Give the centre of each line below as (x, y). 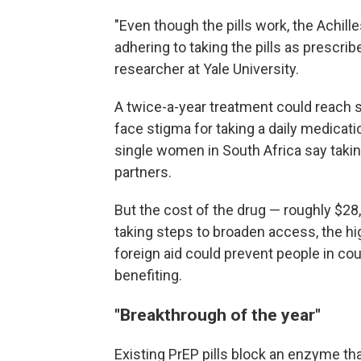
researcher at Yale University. (207, 69)
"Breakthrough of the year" (218, 315)
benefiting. (148, 275)
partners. (143, 172)
